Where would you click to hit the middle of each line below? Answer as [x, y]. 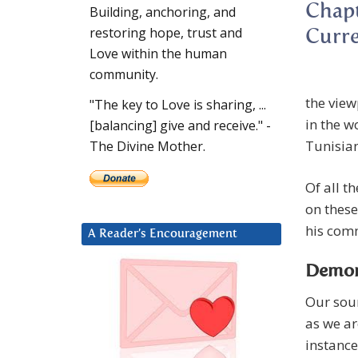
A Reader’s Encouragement [163, 234]
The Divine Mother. [147, 147]
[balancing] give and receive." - [180, 126]
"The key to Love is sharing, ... [178, 105]
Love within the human [158, 54]
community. [124, 75]
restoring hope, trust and [166, 33]
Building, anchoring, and [163, 12]
